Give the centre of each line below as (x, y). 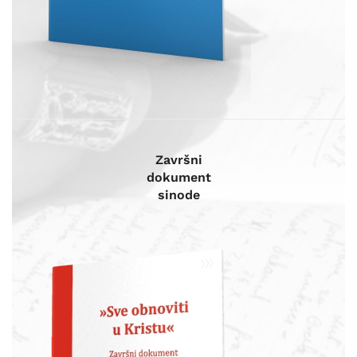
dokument (178, 178)
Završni (178, 160)
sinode (178, 195)
